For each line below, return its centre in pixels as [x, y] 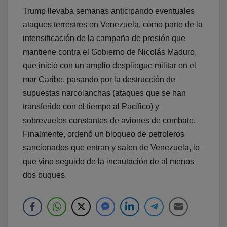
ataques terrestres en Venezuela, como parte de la [113, 24]
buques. [51, 175]
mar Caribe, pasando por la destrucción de [99, 79]
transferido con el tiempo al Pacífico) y [91, 106]
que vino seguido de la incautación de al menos [108, 161]
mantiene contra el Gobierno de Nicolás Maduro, [110, 52]
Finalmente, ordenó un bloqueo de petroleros [104, 134]
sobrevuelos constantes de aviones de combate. [109, 120]
